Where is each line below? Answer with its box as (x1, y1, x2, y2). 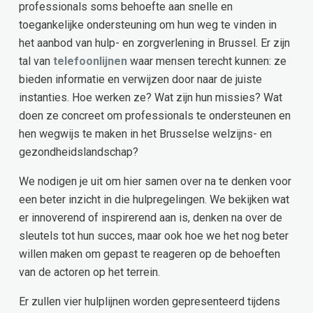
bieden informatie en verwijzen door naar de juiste (19, 72, 262, 86)
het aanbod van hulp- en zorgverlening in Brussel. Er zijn (19, 36, 290, 50)
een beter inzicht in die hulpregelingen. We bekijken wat (19, 192, 289, 206)
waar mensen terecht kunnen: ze (127, 54, 286, 68)
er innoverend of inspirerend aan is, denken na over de (19, 210, 282, 224)
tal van (19, 54, 53, 68)
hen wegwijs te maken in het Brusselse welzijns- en (19, 126, 272, 140)
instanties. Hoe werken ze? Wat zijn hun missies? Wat (19, 90, 282, 104)
